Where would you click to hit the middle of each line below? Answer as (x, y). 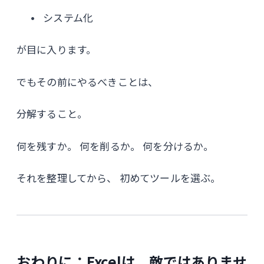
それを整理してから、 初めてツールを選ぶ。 (119, 178)
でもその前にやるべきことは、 (88, 81)
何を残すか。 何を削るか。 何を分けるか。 (115, 146)
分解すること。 (52, 113)
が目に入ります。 (57, 49)
